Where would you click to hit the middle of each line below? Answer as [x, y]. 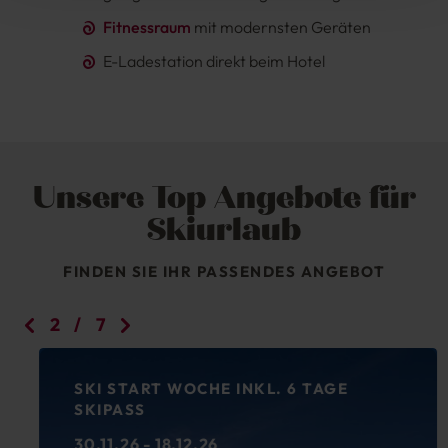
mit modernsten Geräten [281, 27]
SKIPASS [96, 410]
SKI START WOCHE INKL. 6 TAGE [197, 389]
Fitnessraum [147, 27]
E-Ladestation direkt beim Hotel [214, 61]
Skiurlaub [224, 230]
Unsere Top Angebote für [224, 198]
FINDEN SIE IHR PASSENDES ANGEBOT [224, 272]
